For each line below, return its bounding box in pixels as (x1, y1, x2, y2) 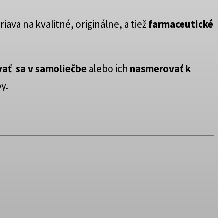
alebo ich (87, 62, 130, 75)
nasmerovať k (130, 62, 191, 75)
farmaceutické (148, 18, 213, 31)
